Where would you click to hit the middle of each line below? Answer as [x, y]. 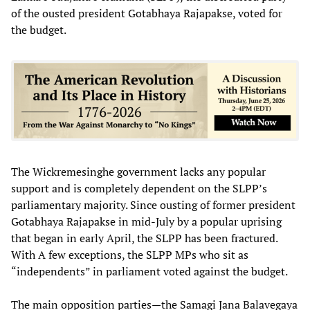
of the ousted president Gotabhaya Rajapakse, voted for [147, 13]
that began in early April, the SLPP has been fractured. [144, 238]
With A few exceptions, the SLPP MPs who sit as [130, 254]
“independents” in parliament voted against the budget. [149, 271]
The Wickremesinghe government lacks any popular [138, 171]
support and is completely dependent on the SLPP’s [139, 188]
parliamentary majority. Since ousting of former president [153, 204]
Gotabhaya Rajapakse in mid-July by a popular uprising [146, 221]
